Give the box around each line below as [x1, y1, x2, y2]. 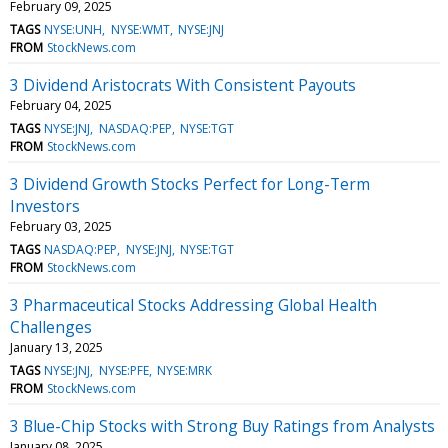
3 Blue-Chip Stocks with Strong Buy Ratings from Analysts [10, 414, 435, 437]
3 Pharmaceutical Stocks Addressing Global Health [10, 293, 377, 316]
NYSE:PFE [98, 361, 149, 379]
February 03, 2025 [10, 217, 112, 235]
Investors [10, 194, 80, 217]
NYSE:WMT [110, 20, 170, 38]
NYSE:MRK [156, 361, 212, 379]
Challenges [10, 315, 92, 338]
